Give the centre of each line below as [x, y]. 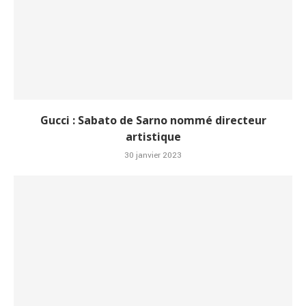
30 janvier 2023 [153, 156]
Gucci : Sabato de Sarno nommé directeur [153, 121]
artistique [153, 137]
